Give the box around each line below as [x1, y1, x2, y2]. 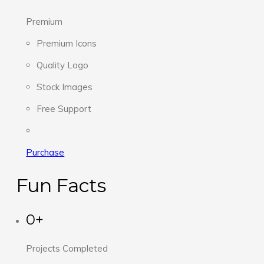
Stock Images [36, 81, 93, 93]
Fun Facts [15, 173, 106, 197]
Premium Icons [36, 38, 97, 49]
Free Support [36, 103, 91, 115]
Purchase [26, 147, 65, 159]
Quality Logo [36, 60, 88, 71]
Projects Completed [26, 243, 108, 255]
